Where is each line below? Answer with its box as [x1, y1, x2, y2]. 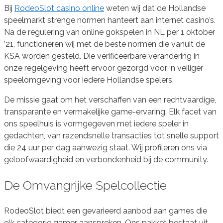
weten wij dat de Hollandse [104, 3, 206, 13]
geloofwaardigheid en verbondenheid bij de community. [4, 155, 208, 165]
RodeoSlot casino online [14, 3, 104, 13]
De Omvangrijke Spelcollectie [4, 178, 167, 193]
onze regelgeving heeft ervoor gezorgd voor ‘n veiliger [4, 63, 203, 73]
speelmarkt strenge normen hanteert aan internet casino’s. [4, 15, 216, 25]
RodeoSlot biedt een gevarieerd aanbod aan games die [4, 206, 207, 216]
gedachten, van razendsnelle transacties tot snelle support [4, 131, 219, 141]
